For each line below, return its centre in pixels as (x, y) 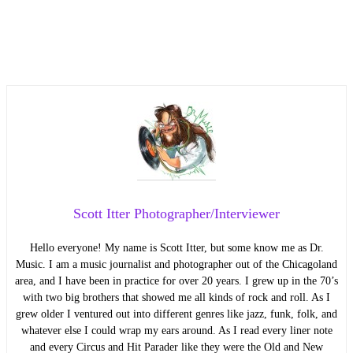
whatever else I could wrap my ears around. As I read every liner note (176, 330)
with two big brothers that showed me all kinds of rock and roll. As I (176, 297)
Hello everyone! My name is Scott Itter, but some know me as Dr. (176, 247)
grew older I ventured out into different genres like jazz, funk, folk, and (176, 314)
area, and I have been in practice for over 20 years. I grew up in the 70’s (176, 281)
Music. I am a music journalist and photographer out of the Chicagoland (176, 264)
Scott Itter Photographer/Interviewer (176, 213)
